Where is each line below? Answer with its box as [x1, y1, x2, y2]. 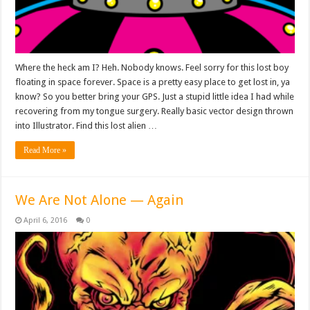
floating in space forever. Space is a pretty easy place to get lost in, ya [15, 76, 291, 87]
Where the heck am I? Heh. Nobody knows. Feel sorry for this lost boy [15, 62, 289, 73]
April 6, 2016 [24, 215, 68, 225]
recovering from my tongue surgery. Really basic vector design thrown [15, 105, 294, 116]
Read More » [24, 145, 67, 155]
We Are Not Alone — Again [15, 191, 184, 208]
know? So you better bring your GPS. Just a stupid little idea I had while [15, 91, 295, 102]
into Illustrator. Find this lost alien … [15, 120, 158, 131]
